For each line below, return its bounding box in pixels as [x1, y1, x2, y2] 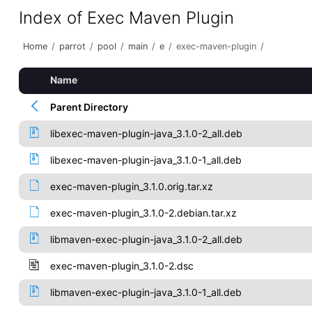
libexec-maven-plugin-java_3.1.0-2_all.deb [49, 127, 242, 139]
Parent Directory [49, 101, 128, 113]
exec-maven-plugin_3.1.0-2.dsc [49, 260, 194, 272]
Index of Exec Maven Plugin [18, 8, 234, 28]
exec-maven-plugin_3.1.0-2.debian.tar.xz [49, 207, 237, 219]
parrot [58, 41, 86, 52]
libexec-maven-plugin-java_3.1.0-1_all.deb [49, 154, 242, 166]
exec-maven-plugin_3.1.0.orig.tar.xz [49, 180, 213, 192]
